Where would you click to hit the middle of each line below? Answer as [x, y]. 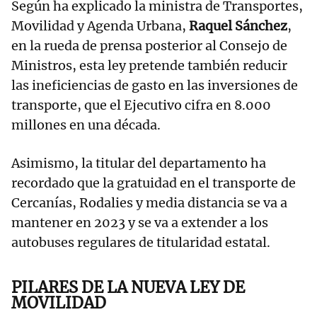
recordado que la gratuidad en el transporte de [154, 183]
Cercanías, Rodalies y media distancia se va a [149, 203]
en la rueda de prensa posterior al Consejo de [149, 46]
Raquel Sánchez [238, 26]
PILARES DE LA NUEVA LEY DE [128, 288]
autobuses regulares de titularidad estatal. [141, 243]
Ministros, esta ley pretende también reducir [149, 66]
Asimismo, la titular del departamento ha [139, 163]
